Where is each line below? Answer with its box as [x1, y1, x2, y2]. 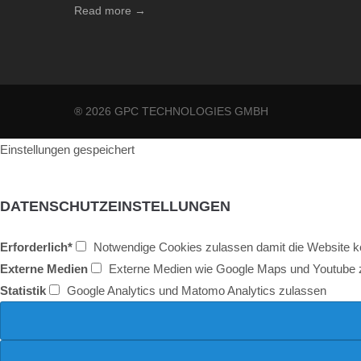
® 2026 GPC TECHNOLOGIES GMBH [74, 105, 268, 118]
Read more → [74, 4, 146, 17]
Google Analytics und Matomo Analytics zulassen [67, 284, 326, 297]
